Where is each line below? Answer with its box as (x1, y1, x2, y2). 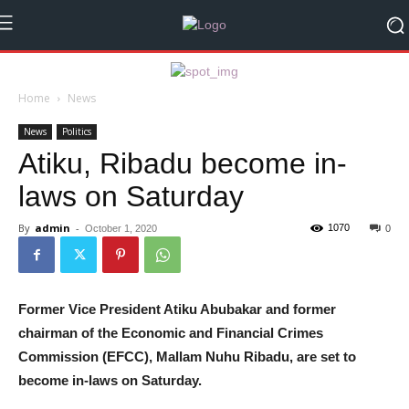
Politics (62, 125, 91, 138)
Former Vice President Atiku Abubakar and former (18, 301, 336, 317)
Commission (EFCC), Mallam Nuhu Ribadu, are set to (18, 349, 356, 364)
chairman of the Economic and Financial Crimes (18, 325, 323, 341)
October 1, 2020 (85, 223, 157, 234)
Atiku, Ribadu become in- (18, 147, 347, 180)
